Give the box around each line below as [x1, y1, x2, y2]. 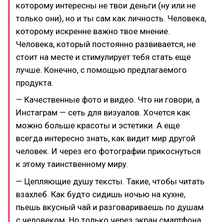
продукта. [16, 77, 54, 88]
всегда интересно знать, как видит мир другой [16, 133, 195, 143]
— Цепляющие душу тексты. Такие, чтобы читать [16, 176, 205, 186]
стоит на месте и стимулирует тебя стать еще [16, 52, 191, 62]
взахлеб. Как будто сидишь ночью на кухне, [16, 189, 185, 199]
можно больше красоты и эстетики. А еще [16, 120, 180, 130]
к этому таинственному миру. [16, 159, 128, 169]
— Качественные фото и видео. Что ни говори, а [16, 95, 200, 105]
